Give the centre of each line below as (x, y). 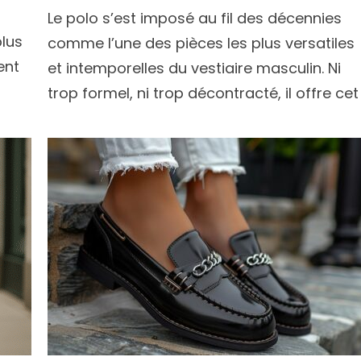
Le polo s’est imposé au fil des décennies (195, 18)
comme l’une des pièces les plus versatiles (201, 43)
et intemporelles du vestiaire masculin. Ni (194, 68)
